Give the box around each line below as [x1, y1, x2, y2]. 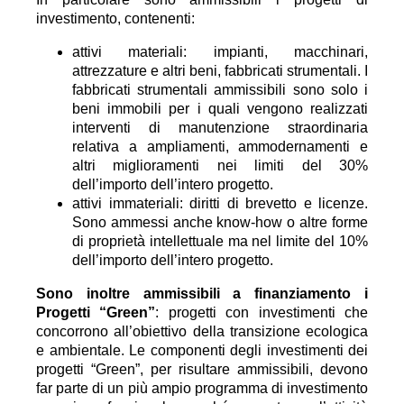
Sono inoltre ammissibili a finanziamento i [36, 286, 368, 301]
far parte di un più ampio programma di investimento [36, 381, 368, 396]
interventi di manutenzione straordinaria [72, 120, 368, 135]
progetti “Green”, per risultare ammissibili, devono [36, 362, 368, 377]
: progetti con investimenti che [155, 305, 369, 320]
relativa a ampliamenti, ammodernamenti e [72, 139, 368, 154]
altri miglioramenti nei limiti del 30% [72, 158, 368, 173]
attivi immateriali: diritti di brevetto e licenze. [72, 196, 368, 211]
